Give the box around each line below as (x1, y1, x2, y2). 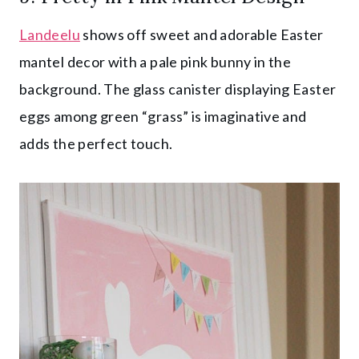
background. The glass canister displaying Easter (19, 79, 337, 98)
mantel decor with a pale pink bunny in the (19, 52, 292, 71)
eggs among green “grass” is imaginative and (19, 107, 307, 125)
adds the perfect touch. (19, 134, 175, 152)
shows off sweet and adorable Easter (79, 25, 324, 43)
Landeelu (19, 25, 80, 43)
